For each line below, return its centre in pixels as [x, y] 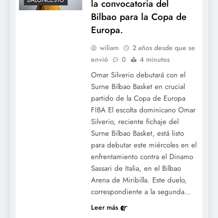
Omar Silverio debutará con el [138, 75]
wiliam [109, 48]
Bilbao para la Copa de [138, 17]
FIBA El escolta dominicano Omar [143, 110]
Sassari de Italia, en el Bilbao [136, 169]
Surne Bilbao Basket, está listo [137, 134]
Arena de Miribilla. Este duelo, [139, 180]
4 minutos [154, 60]
